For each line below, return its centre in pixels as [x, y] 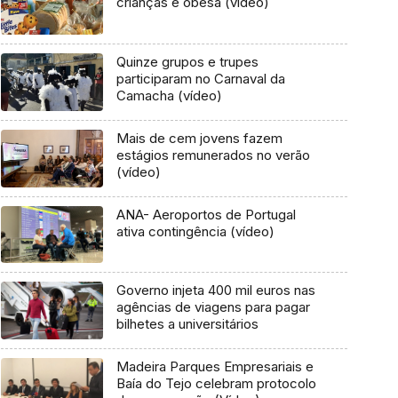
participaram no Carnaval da [200, 79]
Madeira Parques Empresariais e [215, 366]
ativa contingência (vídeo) [195, 231]
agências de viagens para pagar [213, 307]
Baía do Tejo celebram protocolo [216, 383]
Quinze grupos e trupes [187, 62]
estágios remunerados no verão [213, 155]
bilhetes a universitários [187, 324]
